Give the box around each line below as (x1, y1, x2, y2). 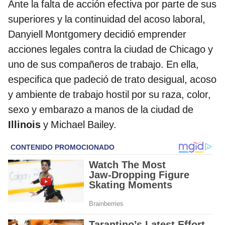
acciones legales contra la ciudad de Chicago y (8, 43, 213, 55)
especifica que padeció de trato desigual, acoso (8, 73, 216, 85)
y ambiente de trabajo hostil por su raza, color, (8, 88, 211, 100)
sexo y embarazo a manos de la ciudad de (8, 103, 193, 116)
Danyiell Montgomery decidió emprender (8, 28, 186, 40)
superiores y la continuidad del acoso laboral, (8, 13, 205, 25)
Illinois (8, 118, 41, 131)
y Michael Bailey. (41, 118, 117, 131)
